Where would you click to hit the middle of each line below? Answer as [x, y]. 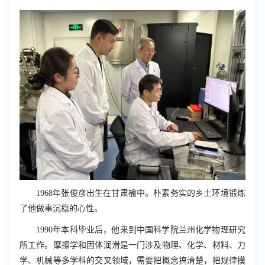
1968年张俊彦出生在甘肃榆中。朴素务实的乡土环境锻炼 [141, 193]
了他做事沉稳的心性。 [61, 208]
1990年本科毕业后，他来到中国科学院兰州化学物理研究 [141, 230]
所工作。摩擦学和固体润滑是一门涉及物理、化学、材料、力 [132, 245]
